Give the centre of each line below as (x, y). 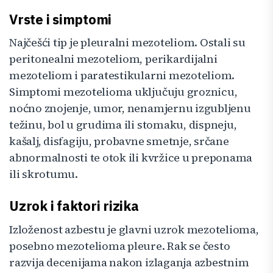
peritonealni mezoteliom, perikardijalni (113, 59)
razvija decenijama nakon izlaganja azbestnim (129, 262)
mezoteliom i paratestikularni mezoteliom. (122, 76)
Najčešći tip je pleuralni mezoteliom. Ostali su (127, 43)
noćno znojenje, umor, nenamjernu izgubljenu (130, 108)
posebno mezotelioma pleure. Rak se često (120, 246)
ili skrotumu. (44, 174)
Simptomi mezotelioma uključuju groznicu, (123, 92)
